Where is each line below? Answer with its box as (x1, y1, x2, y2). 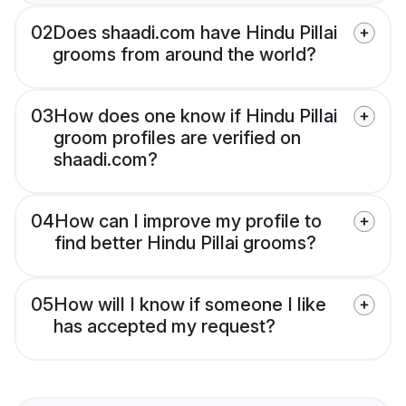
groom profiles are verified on (53, 127, 301, 150)
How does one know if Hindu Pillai (53, 105, 337, 128)
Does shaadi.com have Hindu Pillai (53, 22, 337, 44)
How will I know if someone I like (53, 294, 326, 316)
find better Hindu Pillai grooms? (54, 232, 316, 255)
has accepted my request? (53, 315, 275, 338)
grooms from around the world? (53, 43, 316, 66)
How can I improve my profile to (54, 210, 322, 233)
